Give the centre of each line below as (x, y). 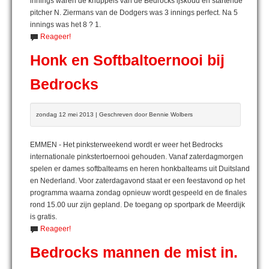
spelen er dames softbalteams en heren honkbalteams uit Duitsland (140, 168)
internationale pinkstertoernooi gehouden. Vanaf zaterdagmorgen (137, 156)
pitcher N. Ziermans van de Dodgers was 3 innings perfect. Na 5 (134, 12)
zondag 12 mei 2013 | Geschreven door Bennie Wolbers (114, 114)
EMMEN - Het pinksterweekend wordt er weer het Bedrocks (126, 144)
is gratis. (44, 216)
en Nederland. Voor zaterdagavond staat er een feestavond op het (138, 180)
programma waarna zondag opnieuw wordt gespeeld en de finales (138, 192)
